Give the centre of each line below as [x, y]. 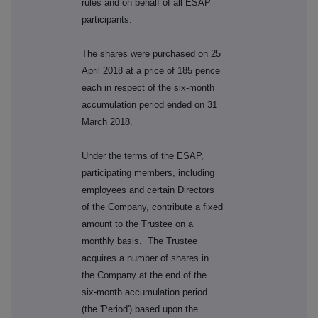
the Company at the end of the [144, 275]
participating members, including [148, 173]
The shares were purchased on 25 [152, 54]
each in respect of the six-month [148, 88]
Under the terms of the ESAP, [143, 156]
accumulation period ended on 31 [150, 105]
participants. [107, 20]
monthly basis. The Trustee [140, 241]
